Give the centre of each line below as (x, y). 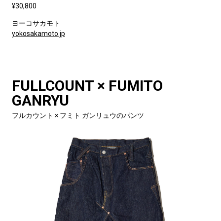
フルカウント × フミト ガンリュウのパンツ (78, 115)
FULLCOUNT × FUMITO (87, 85)
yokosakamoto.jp (38, 33)
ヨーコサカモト (36, 23)
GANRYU (40, 100)
